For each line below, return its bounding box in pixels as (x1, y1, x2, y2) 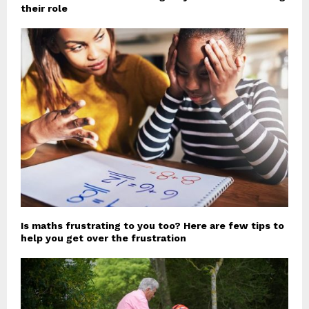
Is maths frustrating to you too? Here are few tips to (21, 219, 284, 231)
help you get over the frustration (21, 232, 186, 243)
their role (21, 3, 68, 14)
